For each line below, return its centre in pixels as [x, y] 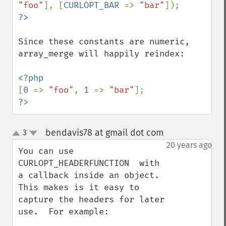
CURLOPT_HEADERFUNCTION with [89, 163]
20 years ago [189, 145]
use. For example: [64, 212]
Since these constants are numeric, [104, 42]
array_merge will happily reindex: [101, 54]
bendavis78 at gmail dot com [104, 133]
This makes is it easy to [79, 187]
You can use [46, 151]
